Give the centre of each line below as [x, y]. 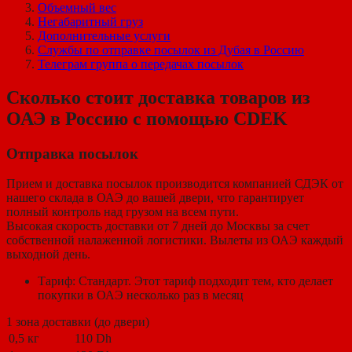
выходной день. [48, 255]
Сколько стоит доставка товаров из [158, 97]
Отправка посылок [72, 153]
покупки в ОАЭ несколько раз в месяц [141, 295]
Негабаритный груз [90, 21]
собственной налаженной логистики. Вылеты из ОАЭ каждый [175, 240]
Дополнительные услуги [104, 35]
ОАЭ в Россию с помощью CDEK [147, 118]
